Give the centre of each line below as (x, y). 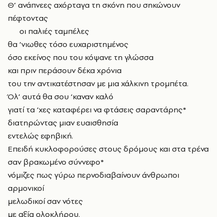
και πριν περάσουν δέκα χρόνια (65, 70)
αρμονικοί (26, 188)
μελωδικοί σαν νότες (45, 201)
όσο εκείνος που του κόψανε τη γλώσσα (81, 57)
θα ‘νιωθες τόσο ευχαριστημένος (68, 44)
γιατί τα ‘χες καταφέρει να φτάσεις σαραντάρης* (97, 110)
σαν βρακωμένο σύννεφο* (56, 162)
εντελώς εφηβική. (40, 136)
